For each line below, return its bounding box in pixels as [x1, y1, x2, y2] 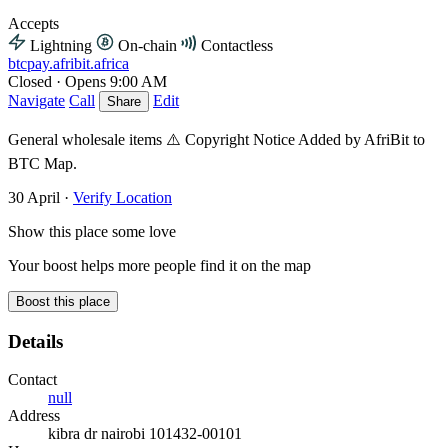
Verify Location [73, 188, 172, 206]
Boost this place [16, 293, 110, 309]
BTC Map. [8, 154, 77, 172]
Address [8, 407, 60, 425]
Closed [8, 72, 52, 90]
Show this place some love [8, 222, 176, 240]
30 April [8, 188, 60, 206]
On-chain [118, 36, 177, 54]
